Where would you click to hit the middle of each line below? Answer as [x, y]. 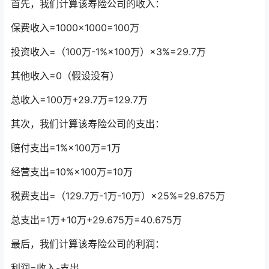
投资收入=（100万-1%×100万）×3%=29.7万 [108, 52]
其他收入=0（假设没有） [65, 76]
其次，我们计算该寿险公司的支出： [88, 124]
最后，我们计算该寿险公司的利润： [88, 244]
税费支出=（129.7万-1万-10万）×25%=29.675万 [118, 196]
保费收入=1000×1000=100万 [75, 28]
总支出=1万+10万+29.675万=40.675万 [96, 220]
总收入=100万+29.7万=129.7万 [79, 100]
